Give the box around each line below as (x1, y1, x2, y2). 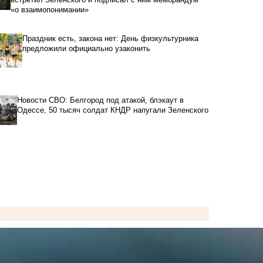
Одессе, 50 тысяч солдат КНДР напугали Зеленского (16, 106, 208, 115)
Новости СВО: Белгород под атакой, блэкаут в (16, 96, 184, 105)
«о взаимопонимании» (11, 5, 89, 15)
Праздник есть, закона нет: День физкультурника (22, 34, 199, 43)
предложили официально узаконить (22, 44, 151, 53)
